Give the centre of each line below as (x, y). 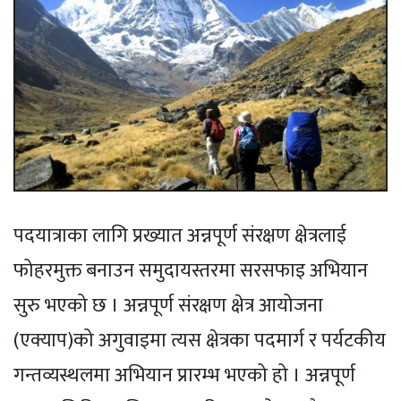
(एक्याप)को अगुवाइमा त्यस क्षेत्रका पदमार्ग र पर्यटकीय (200, 341)
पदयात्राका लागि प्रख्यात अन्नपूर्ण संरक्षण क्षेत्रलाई (180, 236)
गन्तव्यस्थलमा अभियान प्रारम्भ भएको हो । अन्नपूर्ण (184, 376)
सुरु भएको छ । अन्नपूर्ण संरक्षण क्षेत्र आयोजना (168, 306)
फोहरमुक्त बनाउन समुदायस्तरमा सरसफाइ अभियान (191, 271)
